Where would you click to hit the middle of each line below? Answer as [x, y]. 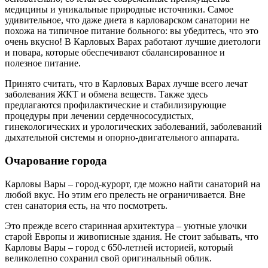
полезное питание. [43, 63]
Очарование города [56, 160]
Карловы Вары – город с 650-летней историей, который [119, 247]
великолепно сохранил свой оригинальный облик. [108, 258]
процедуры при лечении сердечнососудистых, [99, 116]
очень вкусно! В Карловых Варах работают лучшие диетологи [133, 42]
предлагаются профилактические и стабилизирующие [115, 105]
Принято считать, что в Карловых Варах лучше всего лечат [126, 84]
